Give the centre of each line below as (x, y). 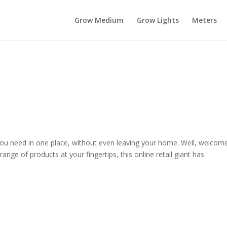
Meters (204, 20)
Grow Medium (99, 20)
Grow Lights (158, 20)
